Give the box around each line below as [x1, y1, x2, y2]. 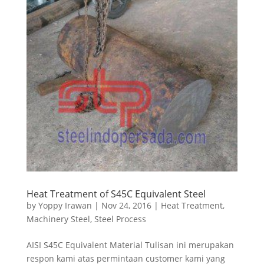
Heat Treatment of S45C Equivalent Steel [26, 187, 206, 201]
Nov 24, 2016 [101, 200, 151, 212]
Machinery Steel [26, 213, 90, 225]
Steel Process [94, 213, 146, 225]
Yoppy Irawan [38, 200, 92, 212]
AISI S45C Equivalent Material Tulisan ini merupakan [26, 239, 234, 251]
